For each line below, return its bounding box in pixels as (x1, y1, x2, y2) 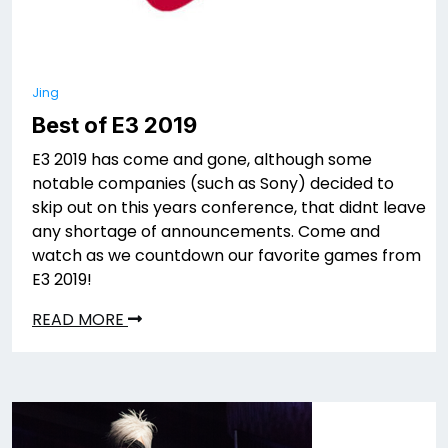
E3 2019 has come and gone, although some (32, 147, 372, 171)
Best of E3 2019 (32, 111, 197, 138)
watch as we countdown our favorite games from (32, 243, 421, 267)
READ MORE (32, 307, 128, 331)
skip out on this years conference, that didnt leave (32, 195, 426, 219)
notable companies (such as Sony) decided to (32, 171, 394, 195)
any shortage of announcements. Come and (32, 219, 380, 243)
